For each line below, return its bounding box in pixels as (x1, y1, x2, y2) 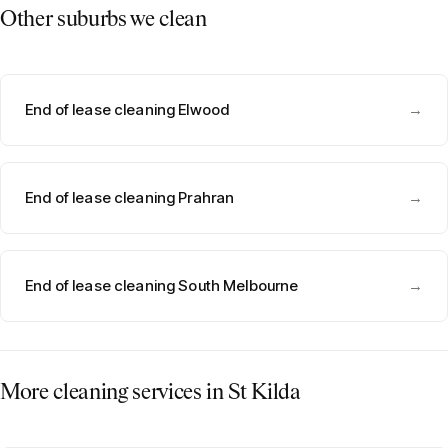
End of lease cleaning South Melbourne (25, 276, 299, 295)
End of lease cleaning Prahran (25, 188, 235, 207)
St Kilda (228, 382, 301, 404)
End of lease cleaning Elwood (25, 100, 230, 119)
